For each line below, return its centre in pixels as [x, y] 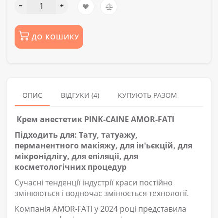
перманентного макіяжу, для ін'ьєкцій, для [103, 145]
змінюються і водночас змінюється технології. [102, 193]
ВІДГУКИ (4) [80, 95]
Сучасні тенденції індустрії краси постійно [94, 182]
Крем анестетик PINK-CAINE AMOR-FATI [94, 119]
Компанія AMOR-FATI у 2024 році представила [100, 209]
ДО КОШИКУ [55, 36]
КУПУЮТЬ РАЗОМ [147, 95]
